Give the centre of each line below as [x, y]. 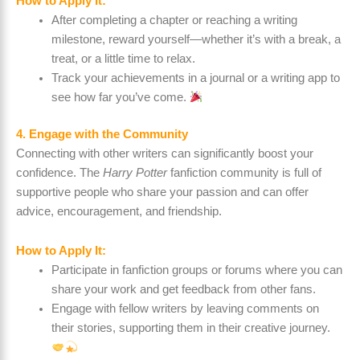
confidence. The [59, 172]
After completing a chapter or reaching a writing [174, 20]
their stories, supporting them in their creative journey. [190, 328]
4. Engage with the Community [102, 134]
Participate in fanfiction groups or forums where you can [196, 270]
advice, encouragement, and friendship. [119, 211]
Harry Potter [135, 172]
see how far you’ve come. [120, 97]
